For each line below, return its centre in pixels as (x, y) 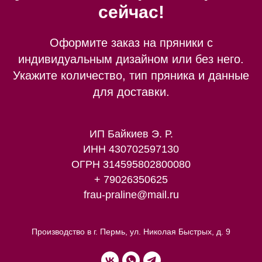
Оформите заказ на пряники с (131, 43)
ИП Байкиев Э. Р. (131, 134)
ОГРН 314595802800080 (131, 165)
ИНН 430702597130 (131, 149)
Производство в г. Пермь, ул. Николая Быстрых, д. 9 (131, 232)
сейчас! (131, 12)
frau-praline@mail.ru (131, 195)
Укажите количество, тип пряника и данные (131, 76)
